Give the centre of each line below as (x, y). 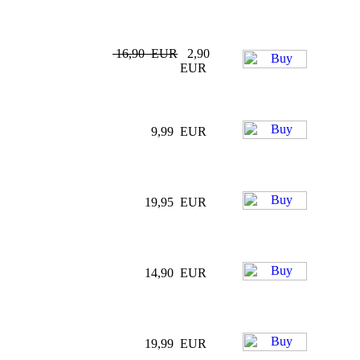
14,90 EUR (174, 273)
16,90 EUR (145, 53)
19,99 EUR (174, 344)
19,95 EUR (174, 202)
